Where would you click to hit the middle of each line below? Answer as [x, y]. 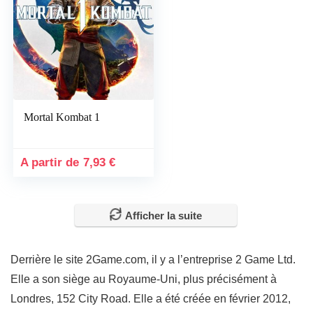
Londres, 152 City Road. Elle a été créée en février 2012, [151, 299]
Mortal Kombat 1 [62, 117]
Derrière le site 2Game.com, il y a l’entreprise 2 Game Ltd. [153, 260]
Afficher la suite [163, 216]
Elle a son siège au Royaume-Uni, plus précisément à [144, 279]
